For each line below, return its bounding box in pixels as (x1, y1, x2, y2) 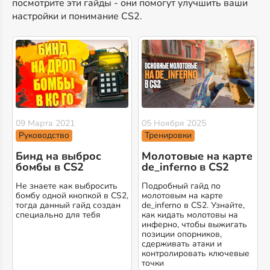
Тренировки (145, 129, 192, 141)
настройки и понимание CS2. (12, 10, 142, 24)
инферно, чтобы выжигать (142, 218, 247, 230)
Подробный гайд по (142, 180, 221, 192)
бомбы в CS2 (16, 159, 84, 174)
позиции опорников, (142, 228, 222, 240)
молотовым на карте (142, 189, 223, 201)
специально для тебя (16, 209, 101, 221)
